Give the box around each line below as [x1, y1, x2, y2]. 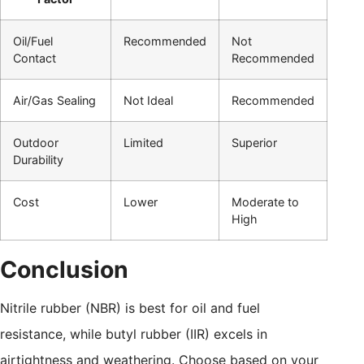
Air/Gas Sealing [13, 93, 96, 107]
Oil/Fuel [13, 33, 53, 48]
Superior [232, 135, 277, 149]
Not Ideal [123, 93, 173, 107]
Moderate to [232, 194, 299, 209]
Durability [13, 152, 63, 167]
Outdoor [13, 135, 58, 149]
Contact [13, 50, 56, 65]
